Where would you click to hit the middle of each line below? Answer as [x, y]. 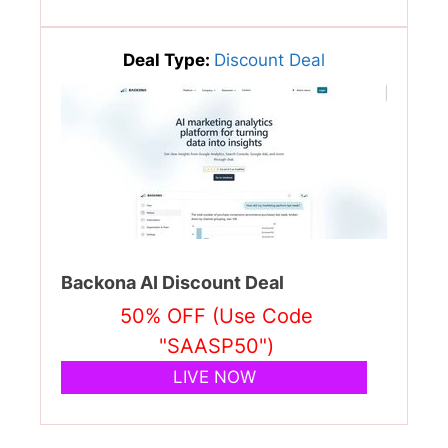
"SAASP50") [216, 345]
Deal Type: [168, 59]
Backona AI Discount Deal [172, 282]
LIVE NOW [214, 376]
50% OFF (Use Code [216, 315]
